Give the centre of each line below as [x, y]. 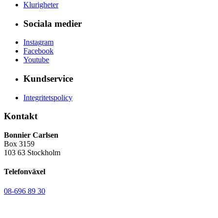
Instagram [38, 42]
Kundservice [48, 79]
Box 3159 [19, 144]
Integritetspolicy [48, 97]
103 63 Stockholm [32, 153]
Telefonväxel [25, 172]
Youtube [36, 60]
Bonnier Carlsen [31, 135]
